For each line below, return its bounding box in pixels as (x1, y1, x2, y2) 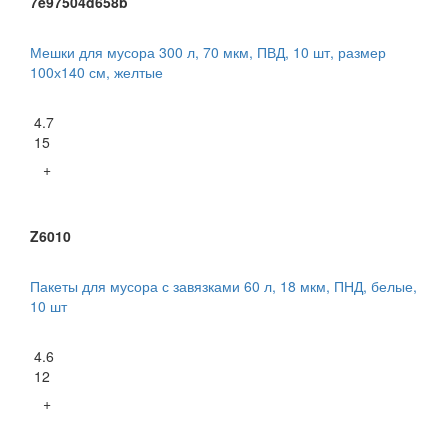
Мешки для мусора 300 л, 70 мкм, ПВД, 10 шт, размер (30, 42, 386, 63)
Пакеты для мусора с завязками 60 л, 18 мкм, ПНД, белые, (30, 276, 417, 297)
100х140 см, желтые (30, 62, 163, 83)
